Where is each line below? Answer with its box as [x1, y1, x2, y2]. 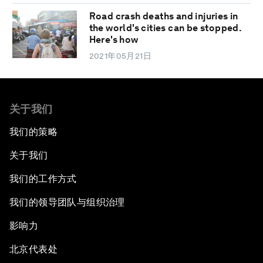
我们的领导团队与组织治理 [9, 196, 125, 208]
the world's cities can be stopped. [89, 22, 242, 33]
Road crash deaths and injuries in [89, 10, 238, 22]
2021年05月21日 [89, 50, 152, 60]
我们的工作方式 [9, 173, 77, 184]
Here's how [89, 33, 139, 45]
